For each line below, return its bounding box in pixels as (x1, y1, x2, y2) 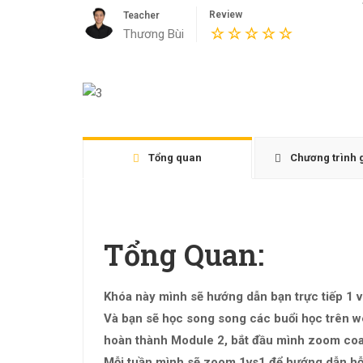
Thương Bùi (123, 27, 184, 41)
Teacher (123, 10, 160, 21)
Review (209, 9, 242, 20)
